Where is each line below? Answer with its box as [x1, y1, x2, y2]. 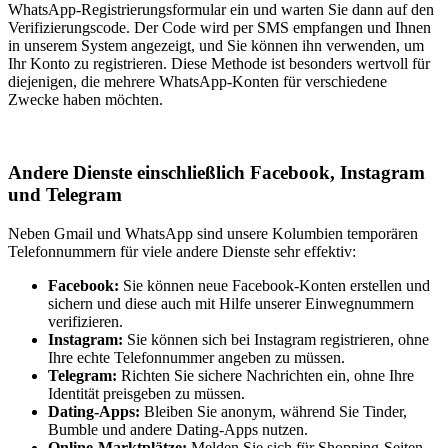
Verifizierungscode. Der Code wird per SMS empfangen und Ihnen [8, 19, 431, 37]
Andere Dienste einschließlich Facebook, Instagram [8, 161, 425, 183]
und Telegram [8, 183, 122, 205]
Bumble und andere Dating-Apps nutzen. [48, 420, 308, 438]
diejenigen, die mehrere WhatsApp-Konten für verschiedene [8, 73, 387, 91]
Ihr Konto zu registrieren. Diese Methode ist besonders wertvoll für [8, 55, 430, 73]
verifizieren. [48, 312, 123, 330]
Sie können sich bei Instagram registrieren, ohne [123, 330, 429, 348]
